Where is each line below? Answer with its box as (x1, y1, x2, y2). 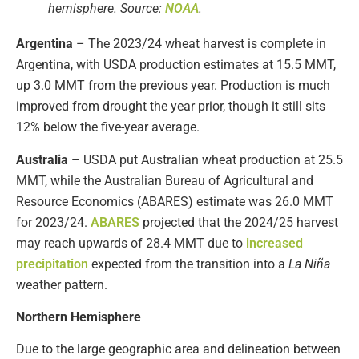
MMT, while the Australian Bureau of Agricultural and (16, 172, 313, 188)
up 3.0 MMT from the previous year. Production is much (16, 78, 330, 94)
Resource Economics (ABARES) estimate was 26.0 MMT (16, 193, 333, 209)
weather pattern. (16, 276, 107, 292)
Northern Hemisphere (16, 309, 141, 325)
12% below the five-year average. (16, 119, 200, 135)
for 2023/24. (16, 214, 91, 230)
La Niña (288, 256, 330, 272)
